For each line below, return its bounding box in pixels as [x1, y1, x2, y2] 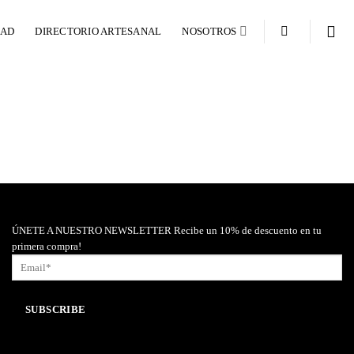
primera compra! [12, 241, 81, 252]
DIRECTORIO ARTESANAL [35, 25, 162, 37]
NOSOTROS [182, 25, 237, 37]
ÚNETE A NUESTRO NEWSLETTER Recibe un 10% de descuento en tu [12, 225, 322, 236]
